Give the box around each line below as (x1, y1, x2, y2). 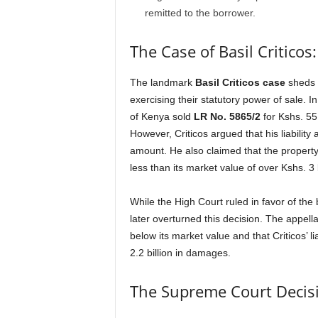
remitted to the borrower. (144, 7, 256, 18)
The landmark (129, 77, 195, 88)
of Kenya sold (129, 111, 194, 122)
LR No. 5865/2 (193, 111, 261, 122)
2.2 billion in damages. (129, 247, 231, 258)
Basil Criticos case (194, 77, 285, 88)
